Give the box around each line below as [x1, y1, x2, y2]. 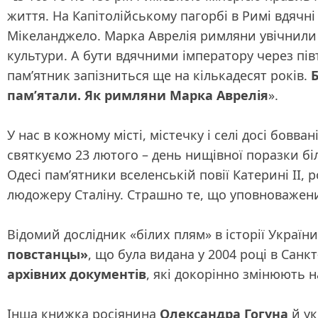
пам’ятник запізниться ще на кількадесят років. [7, 67, 311, 84]
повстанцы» [7, 246, 88, 263]
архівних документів [7, 265, 146, 283]
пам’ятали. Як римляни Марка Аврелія [7, 87, 268, 104]
